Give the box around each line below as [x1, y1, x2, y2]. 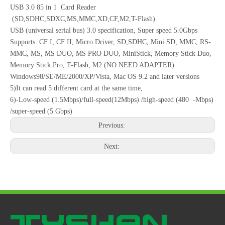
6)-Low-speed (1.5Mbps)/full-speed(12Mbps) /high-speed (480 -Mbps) [10, 95, 213, 103]
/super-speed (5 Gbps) [10, 107, 72, 115]
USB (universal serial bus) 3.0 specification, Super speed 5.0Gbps [10, 26, 197, 34]
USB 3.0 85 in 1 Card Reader [10, 3, 96, 11]
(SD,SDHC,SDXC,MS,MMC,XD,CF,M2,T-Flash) [10, 15, 155, 23]
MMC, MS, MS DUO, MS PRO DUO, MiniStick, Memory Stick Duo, [10, 49, 211, 57]
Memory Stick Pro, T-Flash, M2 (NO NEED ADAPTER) [10, 61, 174, 69]
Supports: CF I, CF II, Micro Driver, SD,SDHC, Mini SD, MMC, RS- [10, 38, 211, 46]
